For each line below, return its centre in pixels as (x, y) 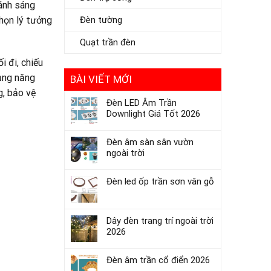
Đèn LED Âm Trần (142, 103)
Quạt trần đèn (108, 42)
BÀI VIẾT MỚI (101, 79)
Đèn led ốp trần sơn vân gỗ (160, 181)
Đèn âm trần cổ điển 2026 (158, 260)
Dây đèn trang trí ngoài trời (160, 221)
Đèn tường (101, 20)
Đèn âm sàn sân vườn (150, 142)
